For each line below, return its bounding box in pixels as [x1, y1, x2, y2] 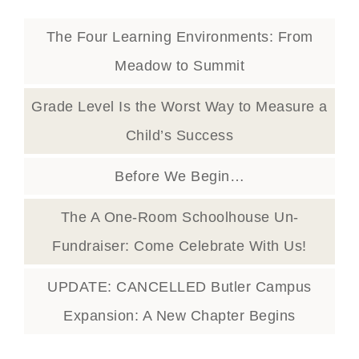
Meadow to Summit [115, 57, 244, 74]
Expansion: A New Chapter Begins [63, 307, 296, 324]
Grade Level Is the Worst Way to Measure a [31, 98, 328, 115]
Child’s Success [125, 127, 234, 143]
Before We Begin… [115, 167, 244, 184]
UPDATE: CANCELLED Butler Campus [47, 278, 312, 295]
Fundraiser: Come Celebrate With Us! [52, 237, 307, 254]
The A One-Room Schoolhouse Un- [60, 208, 299, 225]
